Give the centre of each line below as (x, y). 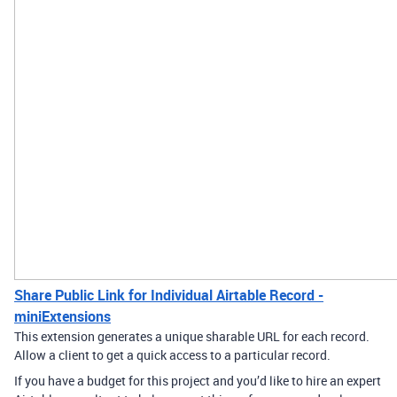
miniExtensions (62, 316)
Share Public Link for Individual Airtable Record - (169, 295)
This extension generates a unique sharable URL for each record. (192, 336)
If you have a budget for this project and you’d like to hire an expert (198, 381)
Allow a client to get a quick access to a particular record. (172, 355)
